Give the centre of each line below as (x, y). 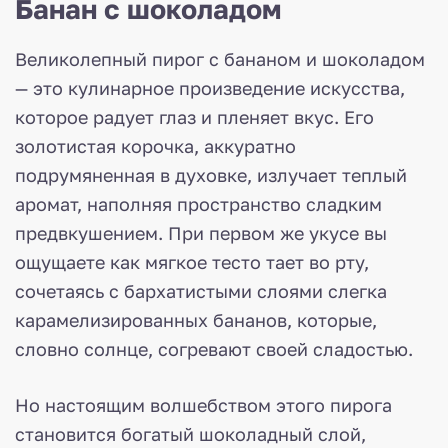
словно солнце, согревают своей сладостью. (214, 348)
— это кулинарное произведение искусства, (210, 87)
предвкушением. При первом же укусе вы (201, 232)
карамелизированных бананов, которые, (196, 319)
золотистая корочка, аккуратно (155, 145)
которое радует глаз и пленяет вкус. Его (194, 116)
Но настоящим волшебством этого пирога (203, 404)
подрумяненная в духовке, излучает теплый (211, 174)
